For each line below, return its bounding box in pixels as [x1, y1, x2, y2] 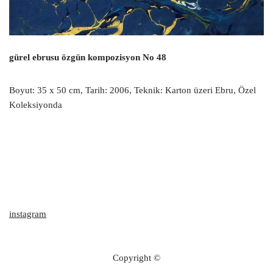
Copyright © [113, 253, 160, 263]
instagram [9, 209, 46, 219]
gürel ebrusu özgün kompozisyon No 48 [9, 52, 166, 63]
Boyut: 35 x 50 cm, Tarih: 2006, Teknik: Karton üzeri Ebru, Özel [9, 85, 256, 96]
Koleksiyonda [9, 100, 62, 110]
